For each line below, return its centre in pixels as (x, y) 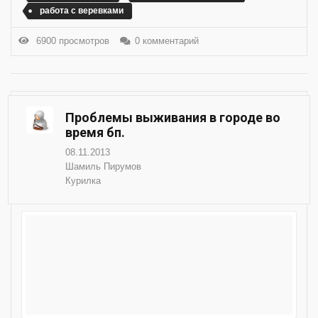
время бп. (95, 132)
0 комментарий (167, 41)
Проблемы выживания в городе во (173, 117)
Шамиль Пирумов (103, 166)
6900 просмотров (70, 41)
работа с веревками (82, 10)
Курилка (83, 180)
